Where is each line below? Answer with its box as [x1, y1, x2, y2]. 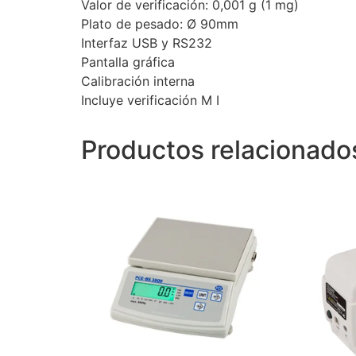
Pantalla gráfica [81, 54, 175, 71]
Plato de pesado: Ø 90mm [81, 16, 238, 33]
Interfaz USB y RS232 [81, 35, 212, 52]
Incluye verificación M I [81, 92, 219, 109]
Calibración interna [81, 73, 195, 90]
